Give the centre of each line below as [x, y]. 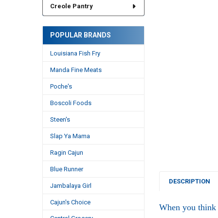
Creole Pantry [71, 6]
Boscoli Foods [71, 103]
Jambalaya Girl [71, 185]
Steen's [60, 119]
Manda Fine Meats [76, 70]
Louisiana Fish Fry [75, 53]
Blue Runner [66, 169]
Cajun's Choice [70, 202]
